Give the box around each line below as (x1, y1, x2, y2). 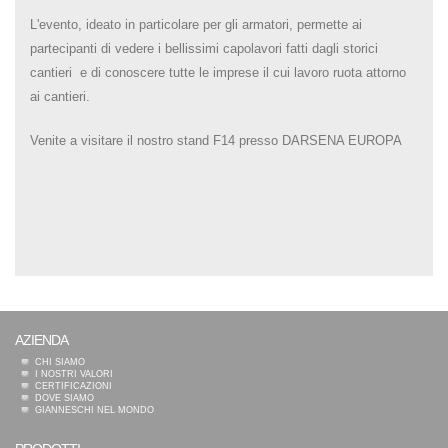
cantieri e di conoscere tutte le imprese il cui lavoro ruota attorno (30, 64, 406, 80)
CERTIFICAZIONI (35, 380, 112, 391)
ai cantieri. (30, 88, 90, 104)
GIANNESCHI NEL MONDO (35, 404, 154, 415)
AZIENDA (15, 331, 68, 348)
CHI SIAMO (35, 356, 85, 367)
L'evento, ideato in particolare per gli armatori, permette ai (30, 16, 362, 32)
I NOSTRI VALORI (35, 368, 113, 379)
